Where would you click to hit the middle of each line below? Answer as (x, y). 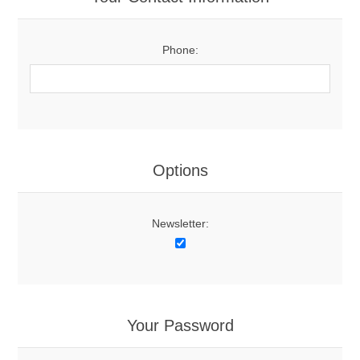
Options (180, 170)
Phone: (180, 50)
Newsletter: (180, 223)
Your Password (180, 325)
